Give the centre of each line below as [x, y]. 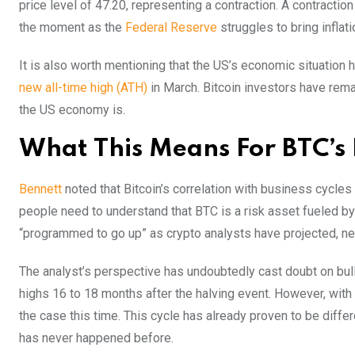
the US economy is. [74, 109]
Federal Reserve [171, 27]
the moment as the [72, 27]
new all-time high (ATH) [83, 87]
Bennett [40, 189]
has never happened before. [98, 338]
